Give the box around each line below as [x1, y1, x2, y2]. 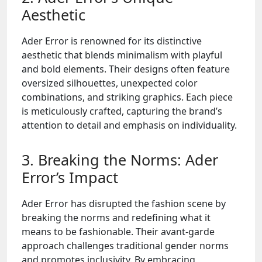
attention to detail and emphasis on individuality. [22, 119, 237, 132]
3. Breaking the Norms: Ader [22, 150, 218, 170]
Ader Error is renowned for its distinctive [22, 35, 202, 47]
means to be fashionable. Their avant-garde [22, 225, 215, 238]
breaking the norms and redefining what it [22, 211, 211, 224]
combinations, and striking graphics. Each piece [22, 91, 233, 104]
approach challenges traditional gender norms [22, 239, 229, 252]
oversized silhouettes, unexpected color [22, 77, 198, 89]
